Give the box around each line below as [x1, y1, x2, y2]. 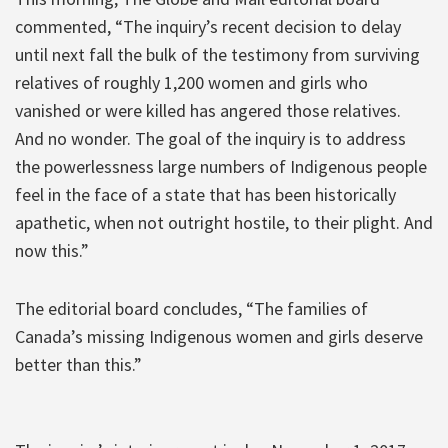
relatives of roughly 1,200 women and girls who [15, 70, 368, 94]
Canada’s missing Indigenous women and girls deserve [15, 324, 423, 348]
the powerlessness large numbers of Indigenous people [15, 154, 427, 178]
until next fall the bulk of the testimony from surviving [15, 42, 420, 66]
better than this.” [15, 352, 142, 376]
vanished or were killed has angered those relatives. [15, 98, 401, 122]
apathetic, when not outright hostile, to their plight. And [15, 210, 433, 234]
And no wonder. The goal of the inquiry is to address [15, 126, 406, 150]
